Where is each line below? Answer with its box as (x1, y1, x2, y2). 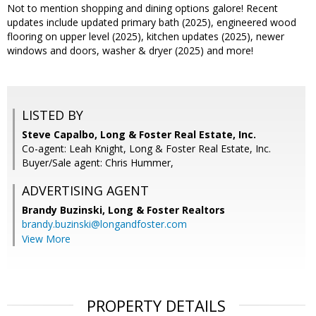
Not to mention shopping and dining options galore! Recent (7, 1, 278, 16)
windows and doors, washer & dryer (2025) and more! (7, 44, 253, 58)
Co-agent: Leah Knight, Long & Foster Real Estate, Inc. (22, 142, 271, 156)
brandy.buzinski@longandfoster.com (22, 217, 187, 231)
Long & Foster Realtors (108, 203, 225, 217)
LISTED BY (22, 107, 83, 124)
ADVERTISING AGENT (22, 182, 149, 200)
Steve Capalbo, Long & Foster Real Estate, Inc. (22, 128, 256, 142)
